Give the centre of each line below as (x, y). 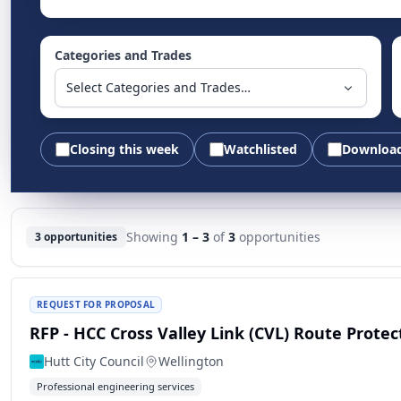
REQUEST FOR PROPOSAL (96, 304)
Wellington (191, 361)
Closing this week (124, 149)
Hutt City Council (94, 361)
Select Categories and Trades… (158, 87)
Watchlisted (260, 149)
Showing (154, 237)
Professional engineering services (115, 386)
